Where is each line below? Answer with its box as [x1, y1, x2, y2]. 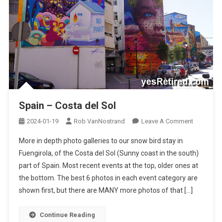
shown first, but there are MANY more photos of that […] [18, 186, 193, 194]
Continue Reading [39, 211, 95, 219]
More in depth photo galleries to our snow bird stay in [18, 136, 183, 145]
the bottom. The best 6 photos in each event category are [18, 173, 198, 182]
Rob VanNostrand [73, 117, 125, 125]
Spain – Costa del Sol [18, 99, 116, 111]
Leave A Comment [141, 117, 193, 125]
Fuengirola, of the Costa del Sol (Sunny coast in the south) [18, 149, 199, 157]
